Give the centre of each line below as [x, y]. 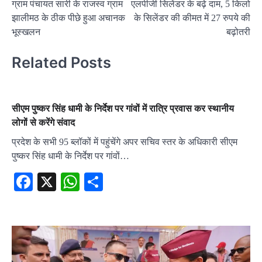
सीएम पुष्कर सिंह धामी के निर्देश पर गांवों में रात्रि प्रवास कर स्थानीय [123, 108]
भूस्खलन [26, 32]
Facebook [69, 182]
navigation [40, 10]
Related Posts [61, 63]
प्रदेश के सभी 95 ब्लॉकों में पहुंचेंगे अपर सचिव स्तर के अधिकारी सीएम [125, 142]
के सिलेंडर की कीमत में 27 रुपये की [192, 18]
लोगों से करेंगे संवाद [43, 122]
